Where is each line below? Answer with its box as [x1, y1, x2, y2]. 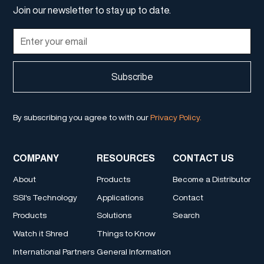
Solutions [96, 211, 131, 220]
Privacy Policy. [150, 113, 202, 121]
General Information [96, 247, 171, 256]
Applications [96, 193, 143, 202]
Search [172, 211, 200, 220]
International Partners [13, 247, 95, 256]
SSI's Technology [13, 193, 78, 202]
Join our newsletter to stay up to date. [13, 5, 171, 15]
